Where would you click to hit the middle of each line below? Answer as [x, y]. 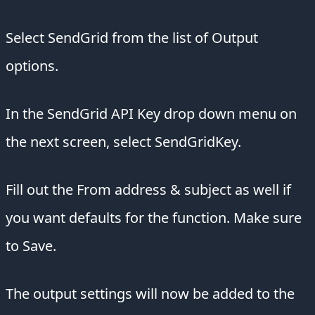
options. [32, 66]
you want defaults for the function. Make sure [154, 218]
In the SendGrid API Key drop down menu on [151, 114]
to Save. [31, 246]
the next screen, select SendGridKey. [123, 142]
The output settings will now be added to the [150, 294]
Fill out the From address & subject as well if [148, 190]
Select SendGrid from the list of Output [132, 38]
